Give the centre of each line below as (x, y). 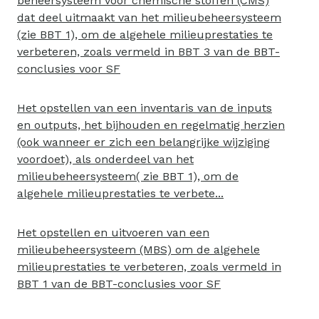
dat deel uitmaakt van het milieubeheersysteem (149, 17)
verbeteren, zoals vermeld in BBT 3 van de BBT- (148, 52)
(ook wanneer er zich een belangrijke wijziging (143, 142)
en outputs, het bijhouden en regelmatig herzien (151, 125)
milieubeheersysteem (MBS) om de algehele (138, 250)
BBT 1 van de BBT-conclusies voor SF (119, 284)
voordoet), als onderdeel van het (105, 159)
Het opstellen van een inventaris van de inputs (145, 108)
